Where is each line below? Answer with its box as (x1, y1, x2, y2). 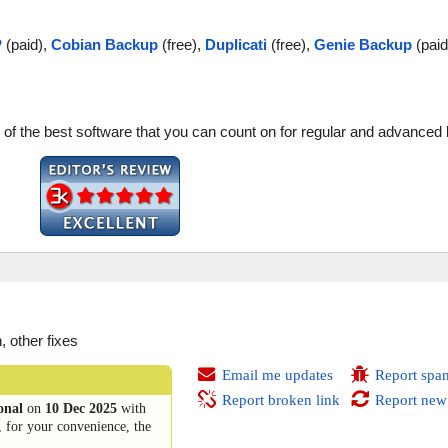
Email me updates (221, 366, 333, 383)
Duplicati (205, 36, 267, 54)
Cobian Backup (51, 36, 158, 54)
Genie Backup (314, 36, 412, 54)
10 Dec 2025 (45, 400, 117, 416)
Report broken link (221, 391, 340, 408)
